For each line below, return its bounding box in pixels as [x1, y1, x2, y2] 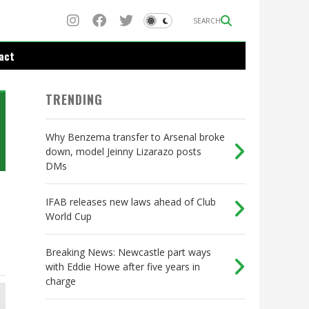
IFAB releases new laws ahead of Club [46, 195, 216, 209]
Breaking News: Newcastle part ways [46, 246, 211, 259]
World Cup [46, 210, 92, 223]
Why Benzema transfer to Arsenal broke [46, 130, 225, 144]
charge [46, 275, 76, 288]
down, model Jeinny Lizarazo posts [46, 145, 201, 159]
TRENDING [46, 90, 103, 109]
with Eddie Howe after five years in [46, 260, 200, 274]
